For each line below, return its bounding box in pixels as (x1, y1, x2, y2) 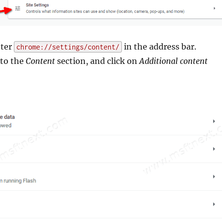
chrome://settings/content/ (16, 43, 119, 52)
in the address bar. (121, 42, 196, 52)
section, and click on (55, 56, 139, 66)
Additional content (139, 56, 208, 66)
